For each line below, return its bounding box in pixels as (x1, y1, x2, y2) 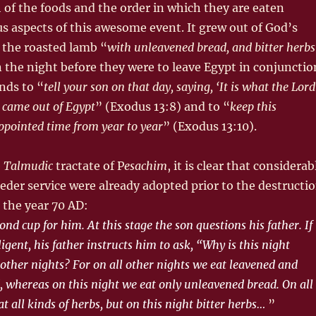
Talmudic (3, 158, 53, 173)
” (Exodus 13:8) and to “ (95, 99, 230, 114)
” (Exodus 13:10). (162, 119, 257, 133)
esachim (123, 158, 167, 173)
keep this (229, 99, 276, 114)
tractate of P (52, 158, 124, 173)
